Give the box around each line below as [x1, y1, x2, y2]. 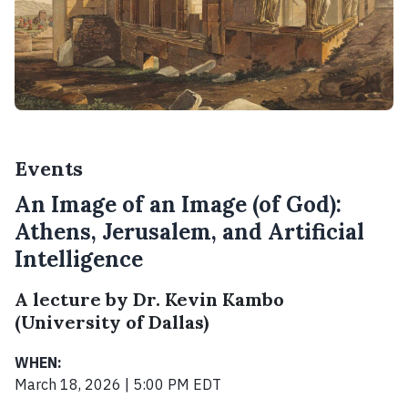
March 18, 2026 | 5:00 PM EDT [15, 375, 221, 394]
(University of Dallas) [15, 311, 209, 334]
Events [15, 156, 83, 182]
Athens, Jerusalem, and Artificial [15, 218, 364, 247]
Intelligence [15, 245, 143, 274]
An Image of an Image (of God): [15, 190, 342, 219]
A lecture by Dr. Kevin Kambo [15, 288, 284, 311]
